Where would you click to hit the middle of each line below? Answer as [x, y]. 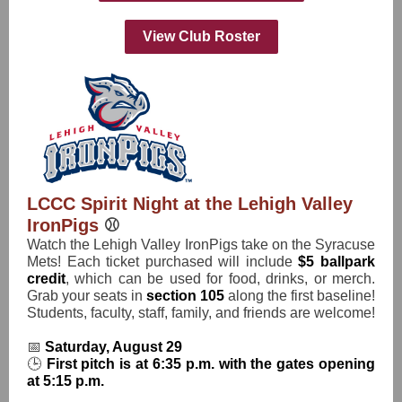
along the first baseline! [301, 296]
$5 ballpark [337, 262]
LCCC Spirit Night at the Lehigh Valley [190, 204]
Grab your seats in [87, 296]
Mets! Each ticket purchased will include [163, 262]
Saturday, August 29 [114, 347]
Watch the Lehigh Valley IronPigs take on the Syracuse [201, 245]
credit [46, 279]
